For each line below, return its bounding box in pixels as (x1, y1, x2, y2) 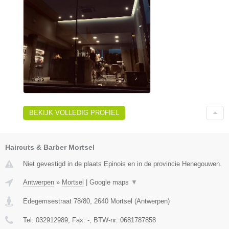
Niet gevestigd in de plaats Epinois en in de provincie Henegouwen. (23, 160, 222, 168)
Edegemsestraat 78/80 (23, 197, 90, 205)
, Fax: (68, 216, 87, 224)
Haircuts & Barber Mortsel (5, 143, 95, 152)
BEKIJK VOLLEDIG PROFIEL (29, 109, 119, 117)
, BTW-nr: (89, 216, 120, 224)
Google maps (89, 178, 131, 187)
